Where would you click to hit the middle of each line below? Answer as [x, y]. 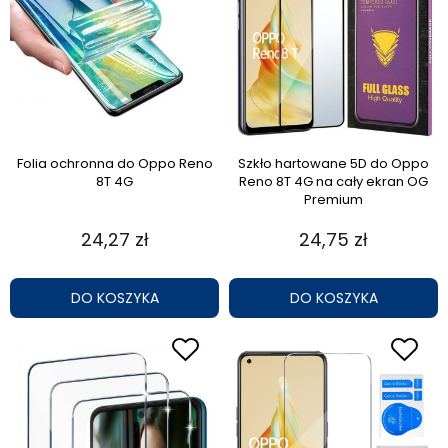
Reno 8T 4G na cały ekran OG [333, 182]
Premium [333, 200]
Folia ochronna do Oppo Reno [114, 164]
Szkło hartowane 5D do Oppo [333, 164]
